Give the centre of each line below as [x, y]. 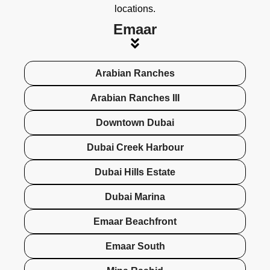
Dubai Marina [135, 197]
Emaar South [135, 246]
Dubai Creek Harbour [135, 148]
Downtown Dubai [135, 123]
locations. [135, 9]
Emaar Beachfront [135, 222]
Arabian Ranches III [135, 98]
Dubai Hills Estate [135, 172]
